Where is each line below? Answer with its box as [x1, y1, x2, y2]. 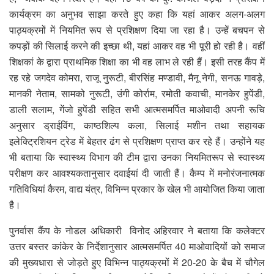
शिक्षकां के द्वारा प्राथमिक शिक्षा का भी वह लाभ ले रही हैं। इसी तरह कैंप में [9, 54, 265, 68]
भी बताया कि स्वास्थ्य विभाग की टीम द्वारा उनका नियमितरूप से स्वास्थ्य [9, 149, 265, 164]
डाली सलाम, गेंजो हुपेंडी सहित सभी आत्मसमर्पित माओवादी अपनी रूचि [9, 102, 265, 116]
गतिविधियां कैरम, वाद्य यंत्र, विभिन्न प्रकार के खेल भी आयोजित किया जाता [9, 181, 265, 196]
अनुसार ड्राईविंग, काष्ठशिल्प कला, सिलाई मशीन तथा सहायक [9, 117, 265, 132]
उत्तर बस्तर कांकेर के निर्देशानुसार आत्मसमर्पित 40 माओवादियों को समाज [9, 239, 265, 253]
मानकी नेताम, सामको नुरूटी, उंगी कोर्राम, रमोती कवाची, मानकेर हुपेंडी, [9, 86, 265, 100]
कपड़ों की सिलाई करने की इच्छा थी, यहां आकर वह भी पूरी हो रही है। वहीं [9, 38, 265, 53]
